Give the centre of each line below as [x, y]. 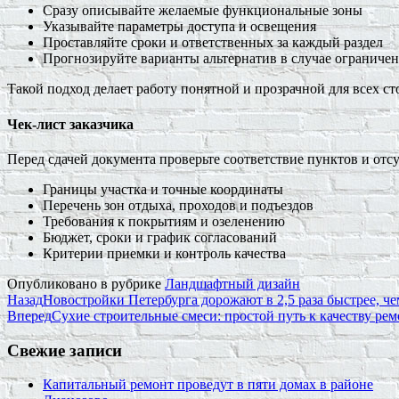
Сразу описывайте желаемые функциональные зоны [203, 11]
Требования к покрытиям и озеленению [164, 221]
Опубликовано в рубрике [86, 283]
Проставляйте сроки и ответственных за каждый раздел [213, 43]
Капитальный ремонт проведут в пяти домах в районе [208, 385]
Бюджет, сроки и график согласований [160, 237]
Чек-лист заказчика [70, 124]
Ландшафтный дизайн [232, 283]
